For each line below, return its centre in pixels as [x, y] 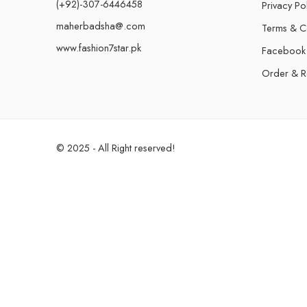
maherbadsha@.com [101, 26]
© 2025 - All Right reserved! [116, 148]
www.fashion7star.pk [99, 48]
